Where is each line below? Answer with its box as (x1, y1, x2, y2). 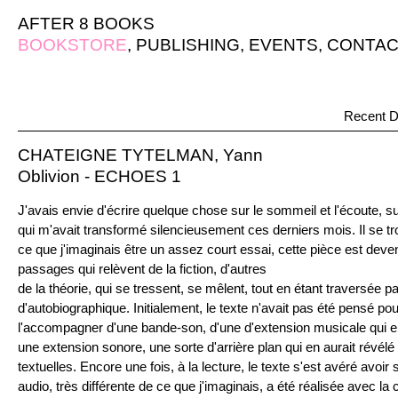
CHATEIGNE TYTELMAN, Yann (18, 146, 263, 164)
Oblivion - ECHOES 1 (18, 167, 181, 186)
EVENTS (249, 36, 318, 54)
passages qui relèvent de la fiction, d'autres (18, 261, 267, 276)
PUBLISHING (136, 36, 240, 54)
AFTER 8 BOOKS (18, 14, 155, 33)
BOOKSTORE (18, 36, 127, 54)
